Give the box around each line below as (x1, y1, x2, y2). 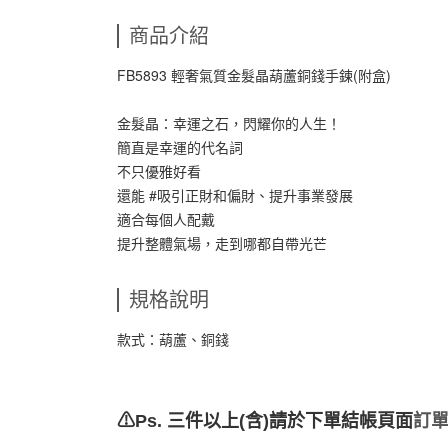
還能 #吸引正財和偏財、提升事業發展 (117, 185, 353, 205)
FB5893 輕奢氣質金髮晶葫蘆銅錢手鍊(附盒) (117, 65, 395, 85)
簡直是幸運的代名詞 (117, 137, 243, 157)
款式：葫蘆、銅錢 (117, 329, 229, 349)
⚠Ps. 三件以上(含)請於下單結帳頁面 (117, 411, 413, 431)
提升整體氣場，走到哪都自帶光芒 (117, 233, 327, 253)
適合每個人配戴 (117, 209, 215, 229)
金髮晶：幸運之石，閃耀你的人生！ (117, 113, 341, 133)
